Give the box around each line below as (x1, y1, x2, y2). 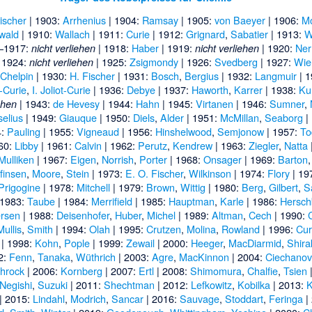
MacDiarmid (228, 235, 281, 251)
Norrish (101, 152, 134, 167)
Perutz (138, 138, 168, 153)
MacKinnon (178, 249, 229, 265)
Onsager (203, 152, 242, 167)
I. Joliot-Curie (31, 82, 91, 97)
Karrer (233, 82, 263, 97)
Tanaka (37, 249, 70, 265)
